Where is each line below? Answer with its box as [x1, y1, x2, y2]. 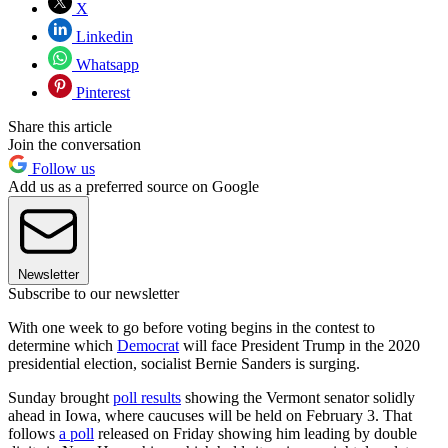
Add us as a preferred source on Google [8, 178, 259, 196]
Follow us [28, 160, 95, 178]
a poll [59, 425, 94, 443]
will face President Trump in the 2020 [179, 337, 420, 355]
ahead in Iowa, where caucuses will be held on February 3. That [8, 407, 412, 425]
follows [8, 425, 59, 443]
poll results [113, 389, 181, 407]
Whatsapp [72, 56, 139, 74]
